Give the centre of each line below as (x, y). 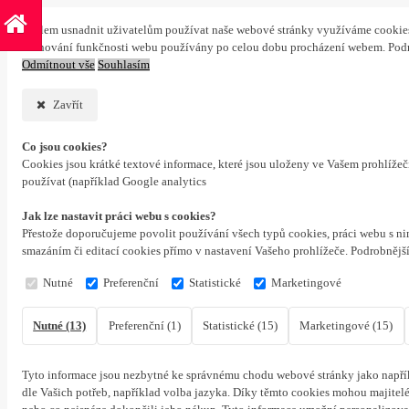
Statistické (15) (240, 326)
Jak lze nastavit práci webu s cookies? (119, 216)
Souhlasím (124, 65)
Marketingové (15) (346, 326)
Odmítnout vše (58, 65)
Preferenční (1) (144, 326)
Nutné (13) (60, 326)
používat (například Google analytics (114, 182)
